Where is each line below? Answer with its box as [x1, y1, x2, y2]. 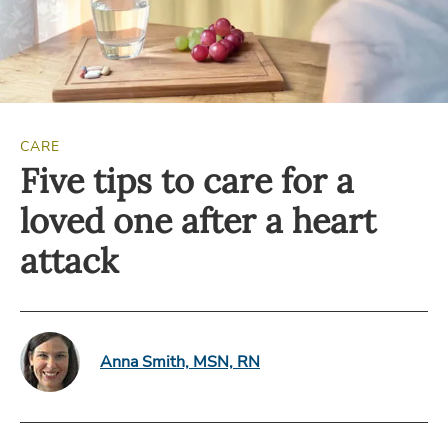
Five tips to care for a [20, 159, 354, 202]
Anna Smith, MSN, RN [100, 351, 260, 373]
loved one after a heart [20, 199, 376, 242]
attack [20, 239, 118, 282]
